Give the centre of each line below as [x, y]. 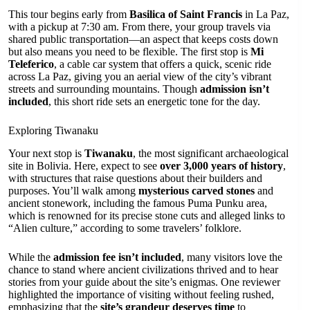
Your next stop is [46, 153]
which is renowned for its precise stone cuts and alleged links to [147, 215]
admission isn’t [235, 89]
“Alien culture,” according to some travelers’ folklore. [125, 228]
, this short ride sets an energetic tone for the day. [154, 102]
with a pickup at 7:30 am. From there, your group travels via [139, 27]
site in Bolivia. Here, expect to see [84, 165]
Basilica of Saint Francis [186, 15]
